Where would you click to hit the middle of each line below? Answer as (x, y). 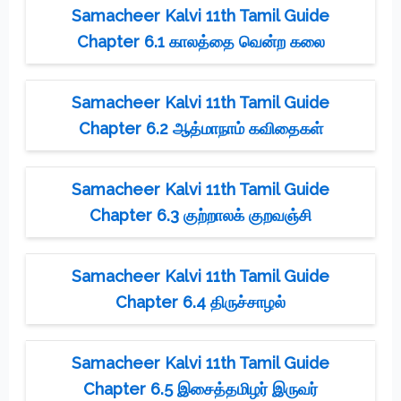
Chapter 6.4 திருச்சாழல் (200, 302)
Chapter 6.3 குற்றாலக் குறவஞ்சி (200, 215)
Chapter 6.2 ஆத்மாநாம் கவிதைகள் (200, 128)
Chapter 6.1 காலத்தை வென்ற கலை (200, 41)
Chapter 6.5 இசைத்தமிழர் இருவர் (200, 388)
